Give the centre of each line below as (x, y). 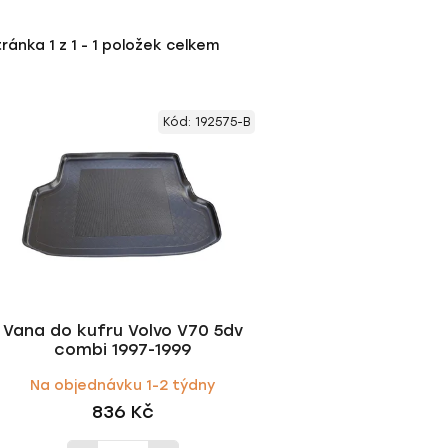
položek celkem (158, 45)
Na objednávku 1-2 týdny (123, 385)
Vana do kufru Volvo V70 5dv (122, 330)
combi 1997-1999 (123, 349)
